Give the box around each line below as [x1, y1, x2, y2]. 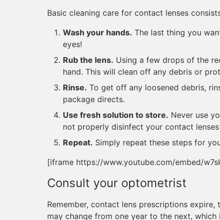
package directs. [63, 94, 125, 104]
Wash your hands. [63, 27, 132, 37]
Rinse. [63, 82, 87, 92]
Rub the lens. [63, 55, 113, 65]
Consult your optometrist [47, 176, 187, 190]
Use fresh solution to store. [63, 110, 168, 120]
